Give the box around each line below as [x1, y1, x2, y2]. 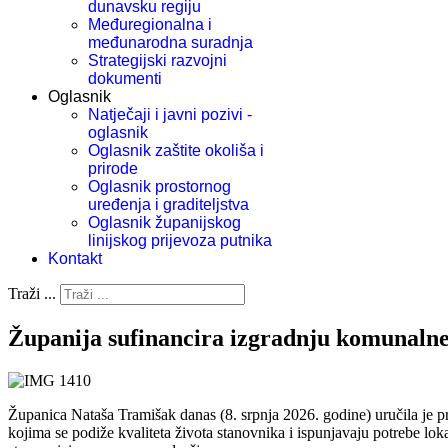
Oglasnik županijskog [88, 214, 241, 231]
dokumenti [88, 70, 162, 87]
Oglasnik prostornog [88, 178, 231, 195]
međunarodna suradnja [88, 34, 253, 51]
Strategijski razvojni [88, 52, 227, 69]
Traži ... [8, 285, 56, 302]
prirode [88, 160, 138, 177]
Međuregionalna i [88, 16, 212, 33]
